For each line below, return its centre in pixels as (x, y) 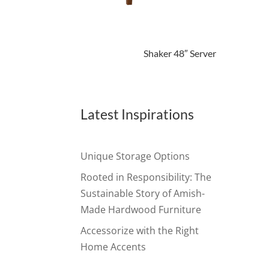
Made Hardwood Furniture (141, 210)
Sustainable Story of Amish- (143, 194)
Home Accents (113, 247)
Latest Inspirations (138, 114)
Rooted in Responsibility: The (146, 177)
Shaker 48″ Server (180, 53)
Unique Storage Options (135, 156)
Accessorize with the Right (140, 231)
